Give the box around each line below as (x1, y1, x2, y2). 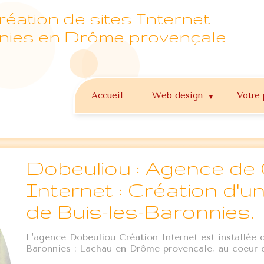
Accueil (91, 90, 124, 101)
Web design (152, 90, 203, 101)
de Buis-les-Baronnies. (26, 200, 254, 222)
